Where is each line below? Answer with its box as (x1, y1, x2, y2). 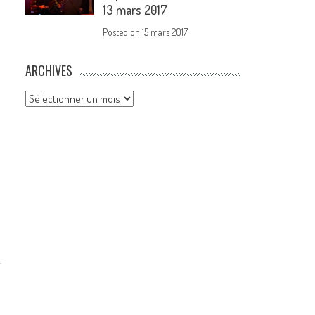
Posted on (103, 26, 143, 39)
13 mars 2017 (103, 2, 168, 18)
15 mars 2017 (142, 26, 188, 39)
